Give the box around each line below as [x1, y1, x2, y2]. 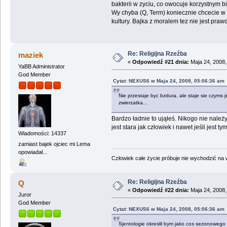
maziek [18, 50, 44, 59]
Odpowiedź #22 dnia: [132, 186, 189, 193]
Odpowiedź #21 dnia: [132, 58, 189, 65]
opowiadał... [18, 149, 47, 156]
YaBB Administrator [18, 63, 65, 69]
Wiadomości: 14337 [18, 130, 66, 137]
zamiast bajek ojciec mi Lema [18, 141, 90, 147]
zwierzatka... [118, 99, 147, 105]
